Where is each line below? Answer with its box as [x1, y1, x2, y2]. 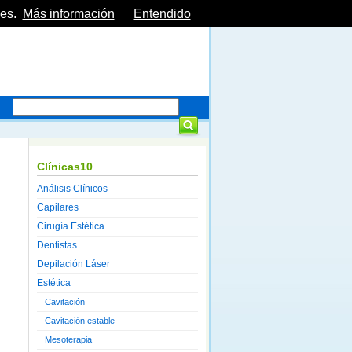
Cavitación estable [45, 316, 115, 325]
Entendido [133, 7, 191, 20]
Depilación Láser [37, 258, 110, 269]
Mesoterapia [45, 335, 92, 344]
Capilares [37, 202, 79, 213]
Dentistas [37, 240, 77, 251]
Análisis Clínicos [37, 183, 108, 194]
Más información [22, 7, 115, 20]
